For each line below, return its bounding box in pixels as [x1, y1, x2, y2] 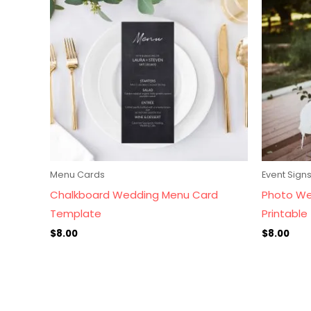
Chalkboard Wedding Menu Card [50, 187, 218, 202]
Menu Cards [50, 169, 105, 181]
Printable [262, 205, 308, 221]
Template [50, 205, 101, 221]
